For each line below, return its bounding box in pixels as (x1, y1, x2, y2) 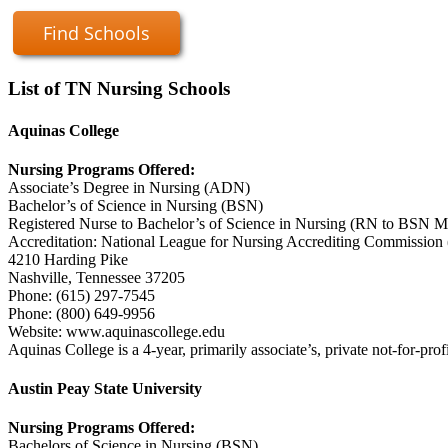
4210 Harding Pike (8, 250, 128, 268)
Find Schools (43, 20, 150, 45)
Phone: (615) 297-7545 (8, 286, 155, 304)
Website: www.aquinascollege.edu (8, 322, 225, 340)
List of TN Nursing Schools (8, 78, 230, 100)
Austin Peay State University (8, 380, 202, 398)
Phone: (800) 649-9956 (8, 304, 155, 322)
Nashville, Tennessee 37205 (8, 268, 185, 286)
